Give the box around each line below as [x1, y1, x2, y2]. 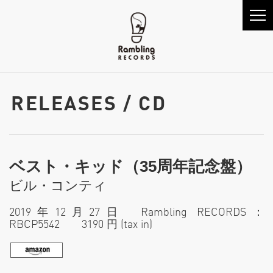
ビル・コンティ [9, 177, 107, 194]
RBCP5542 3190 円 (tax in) [9, 217, 152, 232]
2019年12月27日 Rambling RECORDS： [9, 205, 264, 219]
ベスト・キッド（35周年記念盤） [9, 157, 252, 176]
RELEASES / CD [11, 91, 167, 115]
